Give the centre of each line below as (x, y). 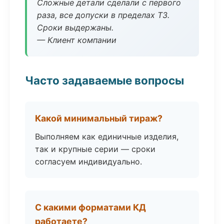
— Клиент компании (77, 40)
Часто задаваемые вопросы (104, 80)
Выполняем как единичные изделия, (107, 136)
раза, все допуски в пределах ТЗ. (103, 15)
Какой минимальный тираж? (99, 118)
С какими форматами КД (90, 207)
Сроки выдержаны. (75, 27)
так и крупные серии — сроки (95, 149)
